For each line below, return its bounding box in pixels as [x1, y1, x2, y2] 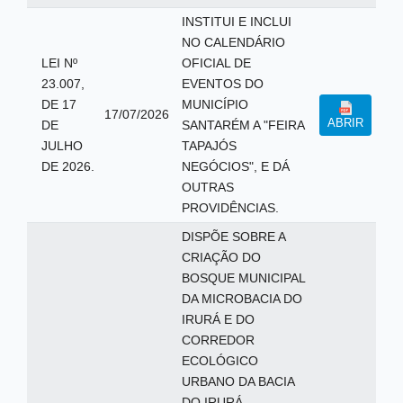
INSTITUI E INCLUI [181, 14, 291, 29]
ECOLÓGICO [181, 354, 258, 368]
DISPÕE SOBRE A [181, 229, 286, 244]
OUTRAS [181, 180, 234, 194]
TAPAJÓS [181, 139, 237, 153]
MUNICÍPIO [181, 97, 248, 112]
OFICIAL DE [181, 56, 251, 70]
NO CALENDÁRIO [181, 35, 285, 49]
